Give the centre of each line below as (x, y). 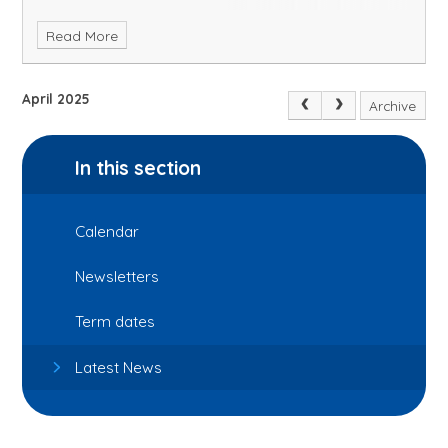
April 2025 (56, 99)
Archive (393, 106)
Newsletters (117, 276)
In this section (138, 168)
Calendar (107, 231)
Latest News (119, 367)
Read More (82, 35)
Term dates (115, 322)
